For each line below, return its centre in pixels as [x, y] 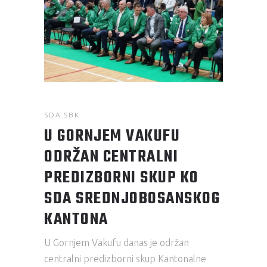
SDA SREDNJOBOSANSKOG [132, 198]
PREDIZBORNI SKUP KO [122, 178]
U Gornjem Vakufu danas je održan [117, 242]
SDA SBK [62, 114]
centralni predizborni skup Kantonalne [125, 258]
